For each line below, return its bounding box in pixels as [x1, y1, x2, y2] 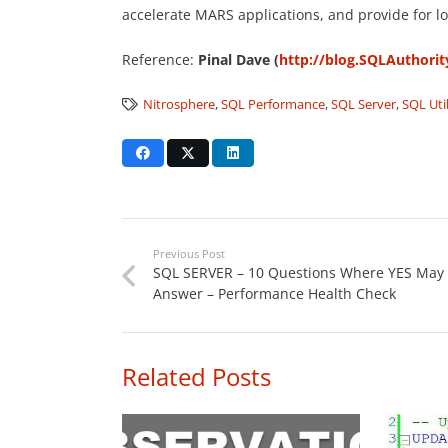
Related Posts [122, 359, 271, 393]
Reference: [122, 49, 194, 69]
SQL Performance [221, 95, 326, 113]
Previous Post [152, 245, 225, 261]
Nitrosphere [143, 95, 216, 113]
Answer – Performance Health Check [152, 283, 396, 303]
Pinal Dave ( [194, 49, 279, 69]
